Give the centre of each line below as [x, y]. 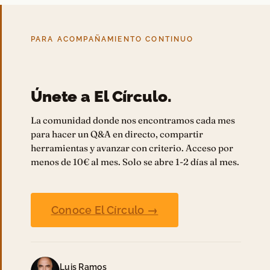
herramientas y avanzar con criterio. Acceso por [132, 148]
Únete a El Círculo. [101, 97]
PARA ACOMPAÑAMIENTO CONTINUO [112, 39]
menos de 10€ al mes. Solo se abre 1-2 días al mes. [135, 162]
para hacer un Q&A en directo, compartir [117, 134]
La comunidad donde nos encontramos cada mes [133, 121]
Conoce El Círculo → [105, 210]
